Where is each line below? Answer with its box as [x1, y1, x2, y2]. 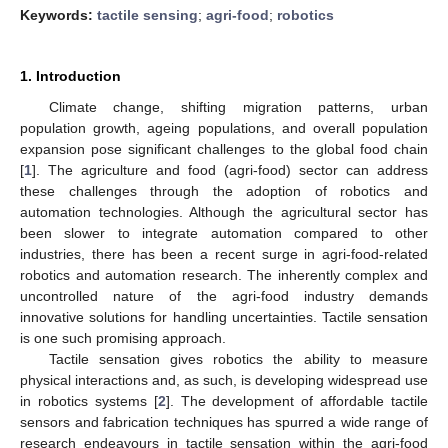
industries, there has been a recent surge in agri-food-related [20, 245, 428, 262]
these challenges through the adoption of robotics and [20, 182, 428, 199]
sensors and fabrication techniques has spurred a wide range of [20, 413, 428, 430]
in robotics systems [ [20, 392, 158, 409]
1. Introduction [20, 67, 121, 84]
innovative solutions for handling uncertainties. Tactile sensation [20, 308, 428, 325]
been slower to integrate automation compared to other [20, 224, 428, 241]
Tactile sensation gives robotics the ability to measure [48, 350, 428, 367]
